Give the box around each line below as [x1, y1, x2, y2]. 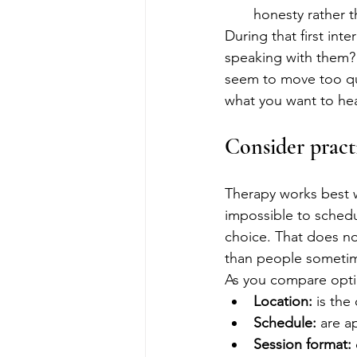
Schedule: [253, 314, 316, 331]
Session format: [253, 335, 351, 353]
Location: [253, 292, 312, 310]
